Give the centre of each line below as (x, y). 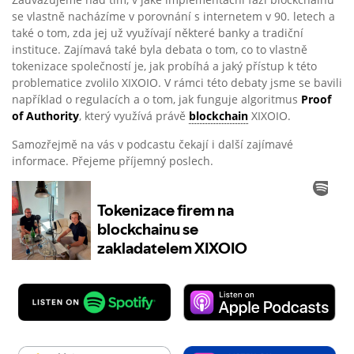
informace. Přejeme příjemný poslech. (113, 161)
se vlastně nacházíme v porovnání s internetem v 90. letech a (173, 17)
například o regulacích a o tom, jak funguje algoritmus (156, 100)
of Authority (45, 116)
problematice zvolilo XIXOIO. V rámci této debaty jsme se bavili (177, 83)
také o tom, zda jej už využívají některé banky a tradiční (158, 33)
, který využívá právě (134, 116)
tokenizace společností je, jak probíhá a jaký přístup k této (164, 66)
